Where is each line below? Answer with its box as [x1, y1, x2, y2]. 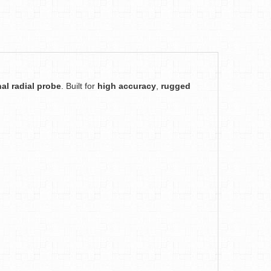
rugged [161, 81, 191, 91]
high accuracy [97, 81, 156, 91]
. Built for [61, 81, 97, 91]
